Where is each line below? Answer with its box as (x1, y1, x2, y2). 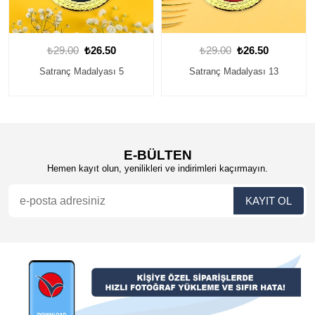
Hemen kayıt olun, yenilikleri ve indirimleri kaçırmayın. (47, 163, 268, 174)
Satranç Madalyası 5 (39, 66, 124, 77)
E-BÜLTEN (123, 148, 192, 162)
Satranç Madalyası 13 (189, 66, 278, 77)
